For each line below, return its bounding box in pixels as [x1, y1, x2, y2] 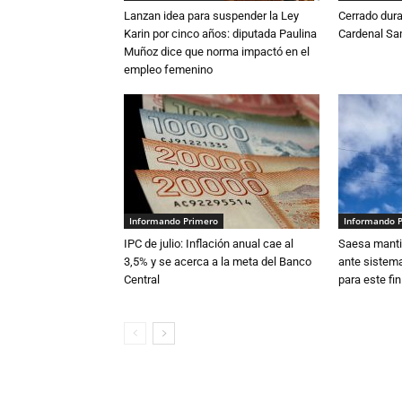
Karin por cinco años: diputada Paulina [124, 27, 317, 40]
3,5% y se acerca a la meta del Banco [124, 255, 311, 268]
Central [124, 273, 160, 286]
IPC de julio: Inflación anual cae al [124, 237, 293, 250]
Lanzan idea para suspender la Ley [124, 9, 299, 22]
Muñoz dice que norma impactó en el [124, 45, 310, 58]
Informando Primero [129, 214, 218, 227]
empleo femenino [124, 63, 213, 76]
